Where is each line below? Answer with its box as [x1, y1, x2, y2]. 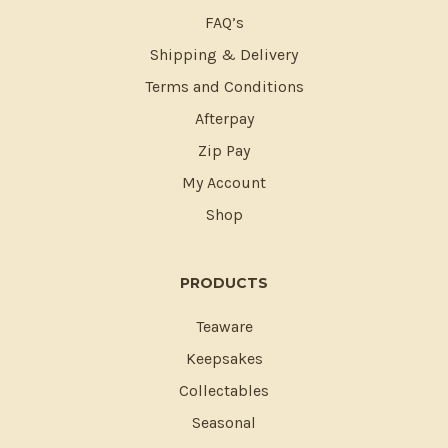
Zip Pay [198, 141, 250, 161]
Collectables [179, 381, 269, 401]
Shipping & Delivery [150, 45, 298, 65]
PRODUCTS [180, 274, 268, 293]
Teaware [195, 317, 253, 337]
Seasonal [192, 413, 256, 433]
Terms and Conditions [144, 77, 304, 97]
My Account [182, 173, 266, 193]
